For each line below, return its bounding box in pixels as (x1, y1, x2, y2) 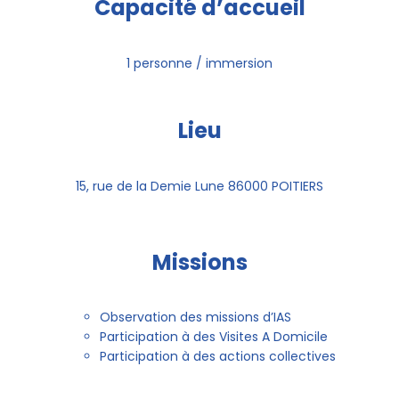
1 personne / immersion (126, 53, 273, 72)
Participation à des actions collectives (99, 347, 336, 366)
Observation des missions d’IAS (99, 308, 291, 327)
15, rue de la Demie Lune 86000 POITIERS (76, 176, 323, 195)
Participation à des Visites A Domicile (99, 328, 328, 346)
